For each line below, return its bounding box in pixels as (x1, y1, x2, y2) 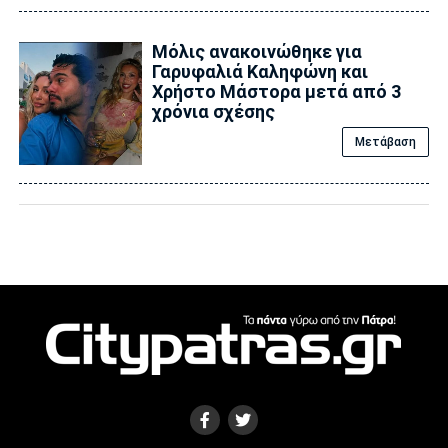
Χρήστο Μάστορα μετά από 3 (151, 81, 401, 103)
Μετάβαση (355, 135, 417, 150)
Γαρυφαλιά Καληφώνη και (151, 61, 368, 83)
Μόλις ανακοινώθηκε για (151, 41, 362, 63)
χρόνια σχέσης (151, 101, 275, 123)
